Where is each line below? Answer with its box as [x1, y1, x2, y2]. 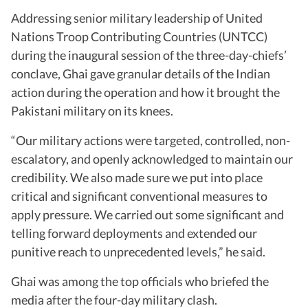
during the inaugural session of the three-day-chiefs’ [11, 47, 287, 63]
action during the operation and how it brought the [11, 84, 280, 100]
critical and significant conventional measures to [11, 188, 267, 203]
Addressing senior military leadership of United [11, 10, 263, 25]
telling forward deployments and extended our [11, 225, 257, 241]
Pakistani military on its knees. [11, 102, 173, 118]
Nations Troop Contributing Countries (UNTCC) [11, 28, 267, 44]
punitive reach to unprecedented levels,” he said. [11, 243, 265, 259]
